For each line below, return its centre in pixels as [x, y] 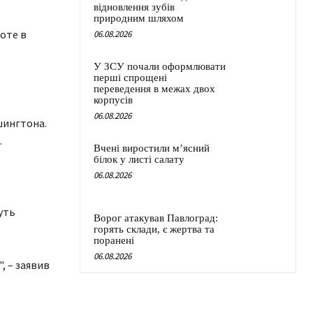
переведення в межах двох [154, 89]
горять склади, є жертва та [154, 230]
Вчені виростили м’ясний [152, 148]
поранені [114, 241]
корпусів [113, 100]
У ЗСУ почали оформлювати [160, 67]
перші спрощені [130, 78]
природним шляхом [139, 19]
